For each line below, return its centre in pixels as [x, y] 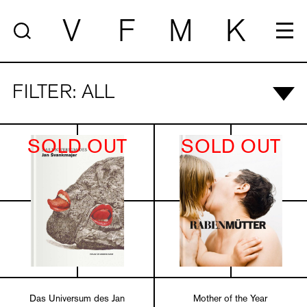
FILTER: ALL [63, 94]
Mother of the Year [230, 299]
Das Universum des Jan [77, 299]
